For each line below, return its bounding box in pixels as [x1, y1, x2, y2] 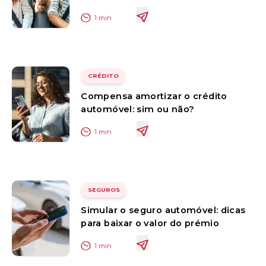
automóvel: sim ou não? [81, 103, 195, 115]
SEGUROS [87, 186, 120, 194]
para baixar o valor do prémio [81, 217, 219, 229]
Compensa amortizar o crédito [81, 90, 227, 102]
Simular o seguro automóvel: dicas [81, 204, 246, 216]
